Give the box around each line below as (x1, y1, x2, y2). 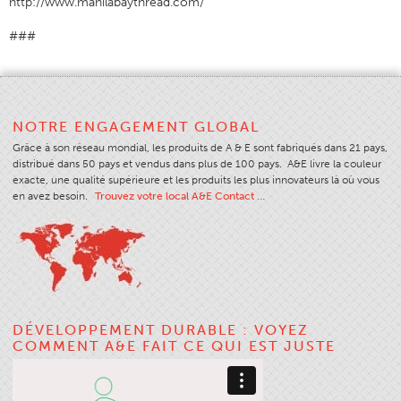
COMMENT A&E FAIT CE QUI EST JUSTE (13, 337, 336, 354)
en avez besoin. (13, 189, 90, 202)
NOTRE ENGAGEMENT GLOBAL (13, 117, 260, 135)
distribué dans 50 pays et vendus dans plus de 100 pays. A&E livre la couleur (13, 157, 381, 170)
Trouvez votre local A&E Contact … (95, 189, 265, 202)
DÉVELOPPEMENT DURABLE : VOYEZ (13, 320, 309, 338)
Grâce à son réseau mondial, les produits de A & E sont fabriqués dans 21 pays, (13, 141, 388, 154)
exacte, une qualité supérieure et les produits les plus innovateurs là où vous (13, 173, 380, 186)
